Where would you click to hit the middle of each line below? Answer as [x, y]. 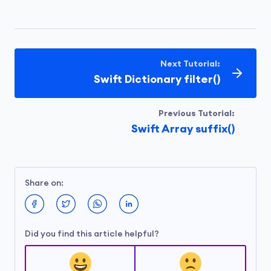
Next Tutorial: [190, 64]
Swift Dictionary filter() [157, 79]
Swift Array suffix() [183, 129]
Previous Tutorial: [197, 114]
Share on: [44, 183]
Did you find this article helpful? [92, 234]
